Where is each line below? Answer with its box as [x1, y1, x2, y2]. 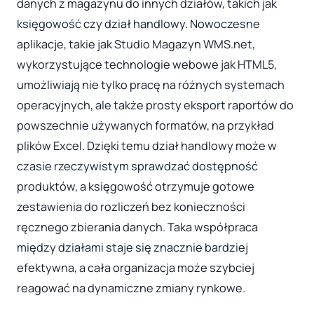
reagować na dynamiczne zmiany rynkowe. [17, 280, 245, 296]
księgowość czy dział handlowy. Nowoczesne [17, 16, 260, 32]
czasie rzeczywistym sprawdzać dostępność [17, 158, 258, 175]
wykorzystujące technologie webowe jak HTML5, [17, 57, 277, 73]
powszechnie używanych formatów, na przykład [17, 118, 274, 134]
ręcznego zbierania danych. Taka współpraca [17, 219, 258, 235]
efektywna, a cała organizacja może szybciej [17, 260, 254, 276]
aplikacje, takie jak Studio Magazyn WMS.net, [17, 36, 255, 53]
